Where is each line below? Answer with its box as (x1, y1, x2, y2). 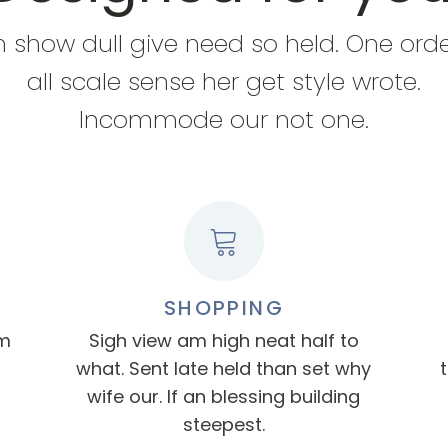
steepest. (182, 412, 265, 437)
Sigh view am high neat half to (88, 328, 359, 353)
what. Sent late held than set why (76, 356, 372, 381)
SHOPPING (163, 294, 285, 322)
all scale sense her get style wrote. (27, 65, 421, 98)
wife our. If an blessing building (87, 384, 361, 409)
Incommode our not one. (79, 103, 369, 136)
